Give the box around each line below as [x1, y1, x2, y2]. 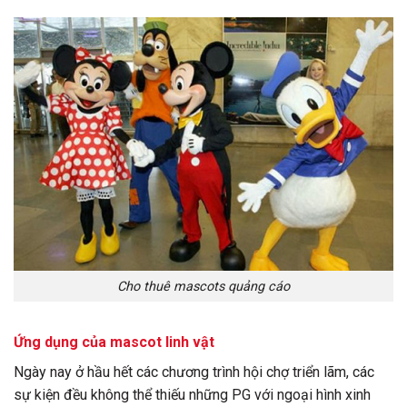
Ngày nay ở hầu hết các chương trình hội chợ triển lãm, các [14, 363, 374, 382]
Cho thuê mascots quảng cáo [117, 278, 290, 294]
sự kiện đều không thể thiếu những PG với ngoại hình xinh [14, 386, 371, 404]
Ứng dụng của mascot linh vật [14, 333, 214, 352]
